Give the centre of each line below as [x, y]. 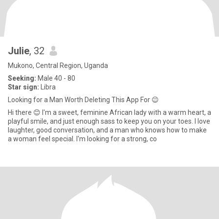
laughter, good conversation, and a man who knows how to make [107, 130]
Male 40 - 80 [56, 78]
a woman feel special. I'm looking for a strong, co [117, 139]
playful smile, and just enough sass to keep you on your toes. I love [109, 121]
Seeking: [22, 78]
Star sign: [23, 87]
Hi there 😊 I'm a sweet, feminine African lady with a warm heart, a [25, 112]
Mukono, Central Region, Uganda [58, 66]
